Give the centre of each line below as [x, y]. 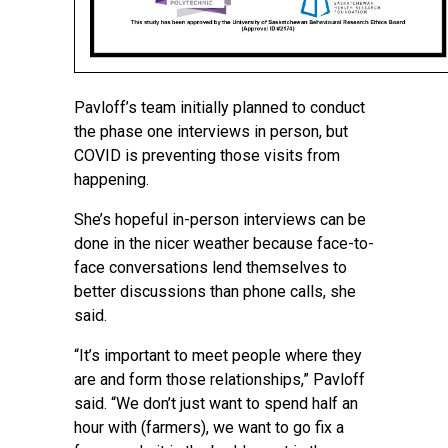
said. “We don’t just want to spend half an [216, 403]
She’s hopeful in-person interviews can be [220, 219]
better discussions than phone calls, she [215, 291]
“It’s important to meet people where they [218, 355]
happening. [111, 179]
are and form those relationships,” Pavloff [219, 379]
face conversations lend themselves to [210, 267]
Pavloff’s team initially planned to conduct [219, 107]
